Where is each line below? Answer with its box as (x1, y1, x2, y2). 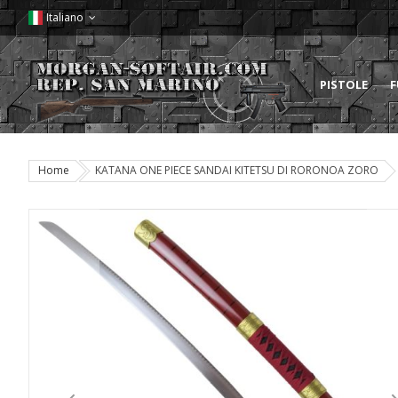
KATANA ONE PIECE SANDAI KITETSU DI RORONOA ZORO (95, 163, 378, 178)
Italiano (46, 10, 84, 25)
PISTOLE (319, 76, 368, 92)
